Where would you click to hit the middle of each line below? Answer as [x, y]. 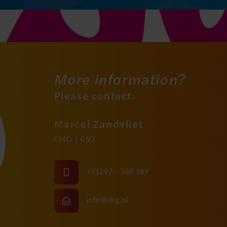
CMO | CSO [75, 140]
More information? [120, 79]
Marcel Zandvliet [99, 123]
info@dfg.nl [107, 201]
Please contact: [94, 95]
